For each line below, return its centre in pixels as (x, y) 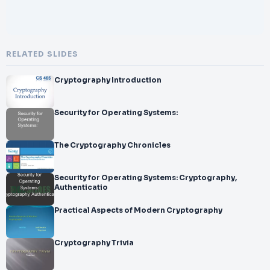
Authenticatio (81, 187)
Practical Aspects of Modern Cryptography (138, 210)
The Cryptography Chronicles (112, 145)
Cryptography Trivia (94, 243)
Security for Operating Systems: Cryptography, (146, 178)
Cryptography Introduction (108, 80)
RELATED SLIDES (42, 54)
